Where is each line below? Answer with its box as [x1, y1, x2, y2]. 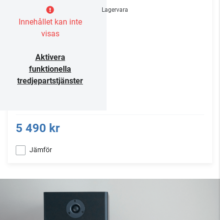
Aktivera [35, 53, 65, 62]
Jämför [29, 146, 52, 154]
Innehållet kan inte [18, 17, 82, 27]
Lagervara [102, 6, 128, 14]
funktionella [29, 64, 71, 74]
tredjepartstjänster [17, 76, 83, 86]
